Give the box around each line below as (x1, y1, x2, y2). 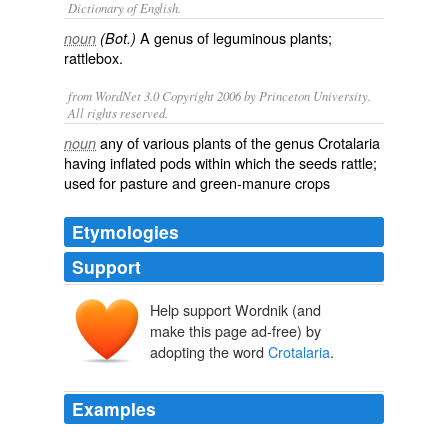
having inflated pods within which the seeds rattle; (64, 152, 377, 173)
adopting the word (150, 341, 268, 363)
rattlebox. (64, 47, 123, 68)
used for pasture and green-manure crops (64, 172, 330, 193)
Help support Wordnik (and (150, 299, 321, 321)
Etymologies (72, 219, 179, 244)
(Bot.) (100, 28, 136, 48)
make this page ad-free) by (150, 320, 321, 342)
